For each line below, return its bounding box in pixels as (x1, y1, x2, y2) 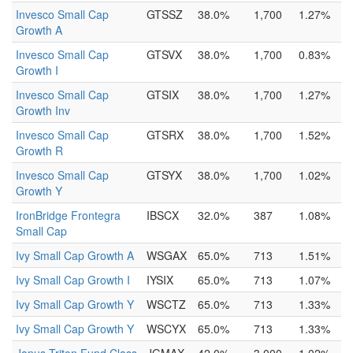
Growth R (16, 143, 63, 158)
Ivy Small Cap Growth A (16, 247, 134, 263)
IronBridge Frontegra (16, 207, 121, 223)
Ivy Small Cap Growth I (16, 272, 130, 288)
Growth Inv (16, 102, 70, 118)
